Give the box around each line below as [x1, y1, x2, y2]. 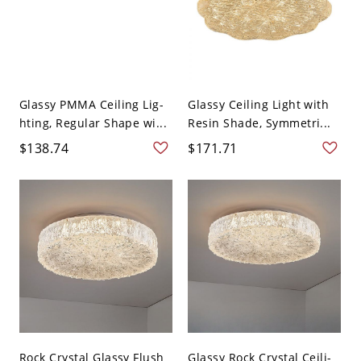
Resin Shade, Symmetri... [188, 114, 331, 131]
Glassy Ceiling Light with [188, 96, 330, 112]
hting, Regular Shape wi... [19, 114, 168, 131]
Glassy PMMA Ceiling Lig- [19, 96, 164, 112]
